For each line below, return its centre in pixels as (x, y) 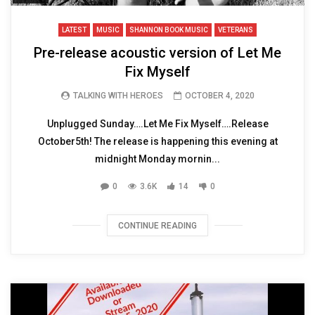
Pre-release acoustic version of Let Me (157, 53)
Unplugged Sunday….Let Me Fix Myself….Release (157, 124)
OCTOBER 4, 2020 (219, 96)
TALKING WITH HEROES (118, 96)
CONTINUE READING (157, 226)
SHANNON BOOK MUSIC (169, 30)
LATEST (74, 30)
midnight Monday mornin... (157, 159)
